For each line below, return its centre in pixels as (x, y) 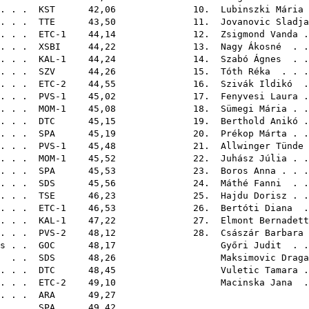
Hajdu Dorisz (254, 196)
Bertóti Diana (257, 208)
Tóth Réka (246, 71)
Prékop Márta (254, 133)
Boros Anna (248, 171)
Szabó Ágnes (251, 59)
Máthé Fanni (251, 183)
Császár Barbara (262, 233)
